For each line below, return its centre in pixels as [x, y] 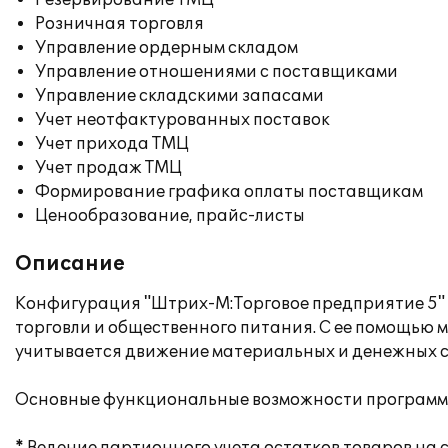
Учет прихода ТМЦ [112, 144]
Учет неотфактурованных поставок [182, 120]
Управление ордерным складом [166, 48]
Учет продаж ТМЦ [108, 168]
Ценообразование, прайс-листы [170, 216]
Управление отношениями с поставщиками [216, 72]
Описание [70, 264]
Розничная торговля [119, 24]
